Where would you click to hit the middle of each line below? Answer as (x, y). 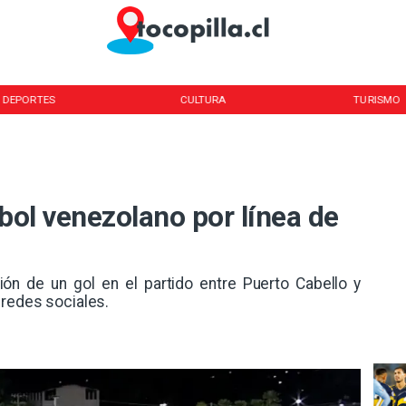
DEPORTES (29, 99)
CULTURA (203, 99)
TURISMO (377, 99)
